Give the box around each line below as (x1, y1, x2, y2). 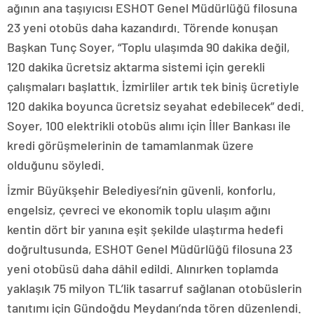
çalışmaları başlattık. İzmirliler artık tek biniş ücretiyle (7, 78, 299, 94)
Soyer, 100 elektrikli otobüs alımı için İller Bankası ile (7, 117, 291, 133)
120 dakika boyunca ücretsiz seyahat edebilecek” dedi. (7, 97, 304, 114)
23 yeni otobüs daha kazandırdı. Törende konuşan (7, 19, 278, 35)
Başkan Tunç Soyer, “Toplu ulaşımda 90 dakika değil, (7, 39, 290, 55)
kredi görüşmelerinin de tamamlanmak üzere (7, 137, 254, 153)
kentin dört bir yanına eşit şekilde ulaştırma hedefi (7, 221, 283, 237)
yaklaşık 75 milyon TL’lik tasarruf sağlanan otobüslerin (7, 280, 302, 296)
